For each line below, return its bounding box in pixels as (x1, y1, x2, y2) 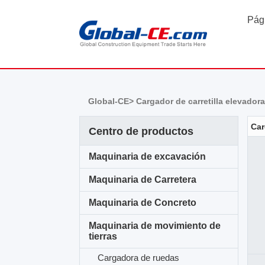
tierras (89, 231, 118, 241)
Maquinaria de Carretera (89, 174, 197, 185)
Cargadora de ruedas (98, 253, 180, 263)
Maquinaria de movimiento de (89, 221, 221, 231)
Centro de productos (89, 125, 194, 137)
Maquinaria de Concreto (89, 198, 197, 208)
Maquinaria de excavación (89, 151, 206, 161)
